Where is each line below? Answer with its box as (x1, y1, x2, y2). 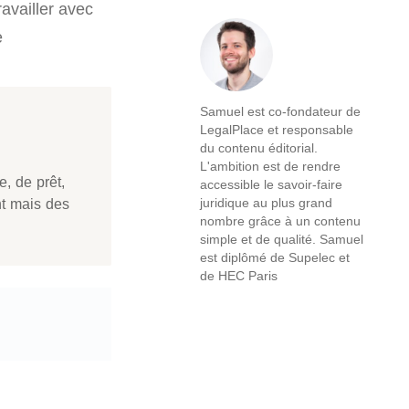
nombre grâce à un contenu (200, 213, 361, 229)
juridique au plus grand (200, 194, 332, 211)
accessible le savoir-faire (200, 176, 342, 193)
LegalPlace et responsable (200, 121, 353, 138)
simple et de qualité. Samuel (200, 231, 363, 247)
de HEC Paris (200, 267, 278, 284)
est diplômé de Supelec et (200, 249, 350, 266)
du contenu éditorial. (200, 140, 318, 156)
